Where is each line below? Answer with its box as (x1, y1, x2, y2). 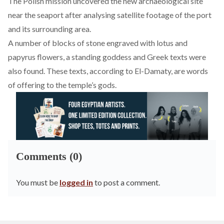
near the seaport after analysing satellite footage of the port (8, 10, 211, 19)
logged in (59, 177, 93, 187)
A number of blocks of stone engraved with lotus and (8, 38, 187, 47)
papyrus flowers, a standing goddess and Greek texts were (8, 52, 206, 61)
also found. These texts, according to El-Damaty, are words (8, 66, 208, 75)
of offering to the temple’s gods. (8, 80, 116, 89)
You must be (16, 177, 59, 187)
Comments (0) (16, 150, 82, 162)
